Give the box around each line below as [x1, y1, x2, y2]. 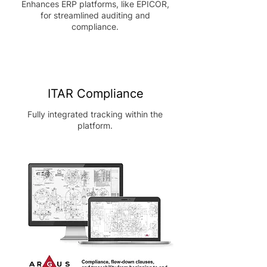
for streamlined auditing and [40, 10, 150, 20]
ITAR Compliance [47, 86, 144, 101]
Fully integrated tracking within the [27, 109, 163, 119]
